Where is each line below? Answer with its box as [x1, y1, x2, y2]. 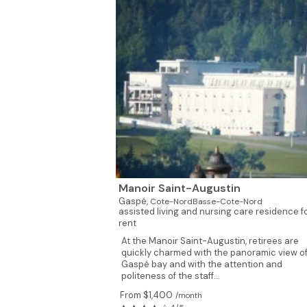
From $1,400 [119, 289, 173, 301]
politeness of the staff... [121, 270, 220, 282]
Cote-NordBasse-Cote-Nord [149, 196, 262, 207]
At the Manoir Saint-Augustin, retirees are [121, 235, 299, 247]
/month [175, 291, 202, 300]
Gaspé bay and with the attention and [121, 258, 282, 270]
